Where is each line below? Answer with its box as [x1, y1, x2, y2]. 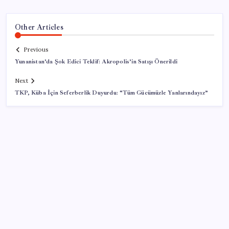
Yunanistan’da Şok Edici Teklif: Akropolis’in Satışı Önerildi [15, 58, 177, 66]
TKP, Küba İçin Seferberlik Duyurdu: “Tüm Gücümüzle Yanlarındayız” [15, 89, 208, 97]
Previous [24, 46, 48, 54]
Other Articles [15, 22, 63, 32]
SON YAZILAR [15, 202, 70, 212]
